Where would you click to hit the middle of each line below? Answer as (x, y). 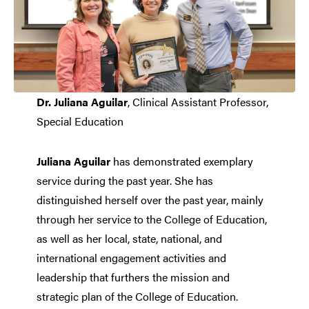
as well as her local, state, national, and (129, 238)
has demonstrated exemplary (183, 161)
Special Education (80, 121)
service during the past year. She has (124, 180)
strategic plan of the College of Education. (137, 296)
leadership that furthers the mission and (133, 277)
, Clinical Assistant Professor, (198, 101)
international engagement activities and (131, 257)
